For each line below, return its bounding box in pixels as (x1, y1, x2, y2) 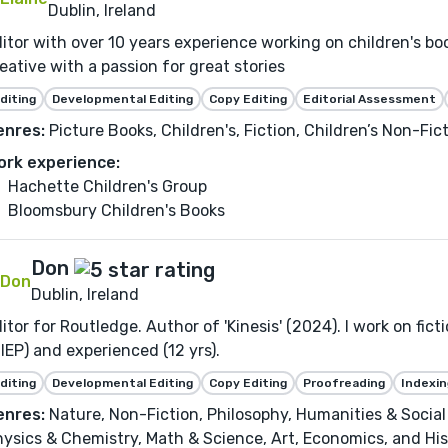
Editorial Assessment (303, 92, 436, 107)
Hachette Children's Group (8, 177, 207, 197)
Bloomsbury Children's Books (8, 201, 225, 221)
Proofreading (303, 375, 385, 390)
